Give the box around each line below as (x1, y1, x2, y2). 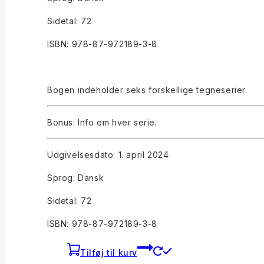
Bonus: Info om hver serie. (47, 117, 157, 127)
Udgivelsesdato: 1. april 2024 (47, 149, 169, 160)
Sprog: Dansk (47, 172, 104, 183)
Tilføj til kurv (80, 247, 137, 258)
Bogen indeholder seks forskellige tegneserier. (47, 84, 247, 95)
